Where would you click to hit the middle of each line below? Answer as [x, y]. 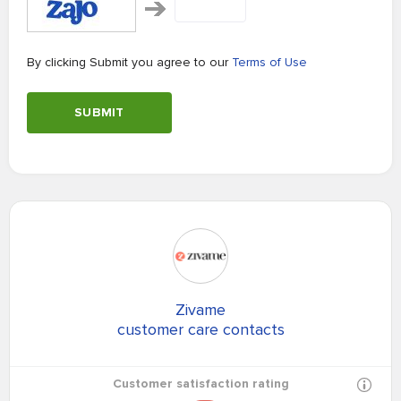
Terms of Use [269, 62]
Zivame [200, 310]
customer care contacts [200, 329]
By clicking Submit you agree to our [129, 62]
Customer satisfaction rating [200, 384]
